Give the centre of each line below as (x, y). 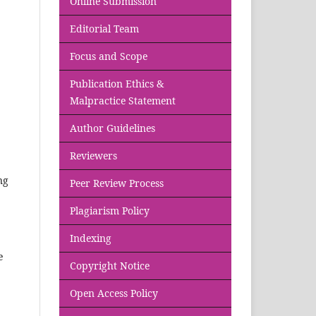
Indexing (91, 238)
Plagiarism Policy (110, 210)
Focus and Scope (109, 56)
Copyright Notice (110, 265)
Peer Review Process (117, 183)
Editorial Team (104, 28)
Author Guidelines (113, 128)
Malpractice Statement (123, 100)
